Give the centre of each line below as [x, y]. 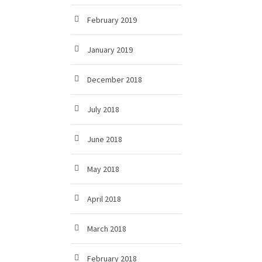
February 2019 [112, 20]
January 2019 [110, 50]
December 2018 [115, 80]
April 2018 [104, 199]
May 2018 [103, 169]
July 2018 [103, 109]
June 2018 [105, 139]
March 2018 [107, 229]
